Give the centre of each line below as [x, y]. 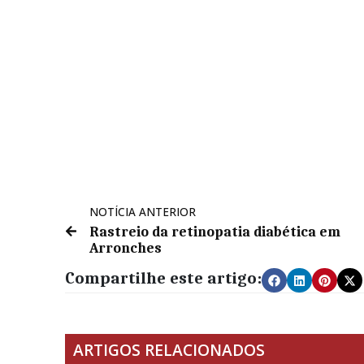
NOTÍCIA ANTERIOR [143, 212]
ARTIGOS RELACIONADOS [169, 350]
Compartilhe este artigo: [163, 278]
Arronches [126, 248]
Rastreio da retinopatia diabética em [215, 232]
